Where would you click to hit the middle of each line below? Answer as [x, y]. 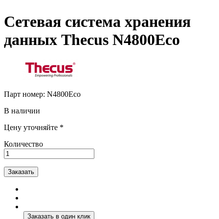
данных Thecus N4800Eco [92, 40]
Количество [23, 144]
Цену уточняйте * [34, 127]
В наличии [22, 110]
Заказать [21, 172]
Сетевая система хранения [97, 22]
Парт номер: [25, 94]
